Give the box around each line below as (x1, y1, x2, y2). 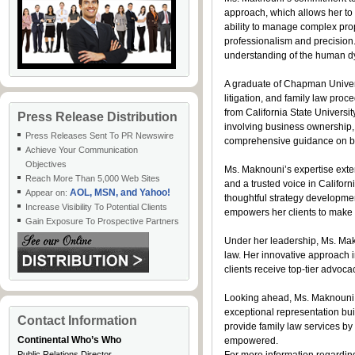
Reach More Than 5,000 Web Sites (25, 174, 160, 183)
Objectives (25, 159, 67, 169)
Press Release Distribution (17, 110, 177, 124)
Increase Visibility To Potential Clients (25, 202, 167, 212)
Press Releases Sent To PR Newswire (25, 131, 174, 140)
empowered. (224, 335, 278, 346)
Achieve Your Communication (25, 145, 138, 155)
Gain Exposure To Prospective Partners (25, 216, 179, 226)
